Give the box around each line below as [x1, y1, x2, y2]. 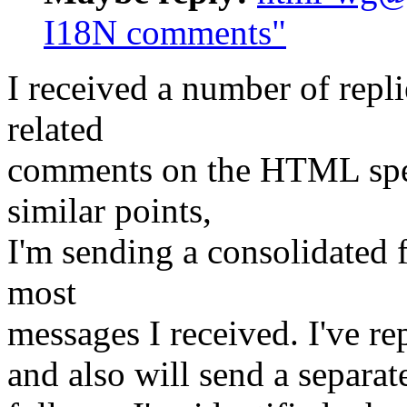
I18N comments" [44, 13, 286, 53]
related [7, 109, 104, 149]
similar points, [7, 191, 212, 231]
